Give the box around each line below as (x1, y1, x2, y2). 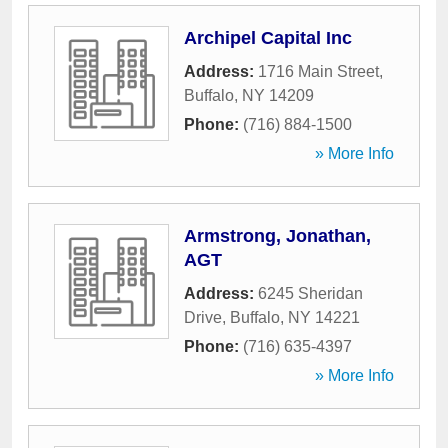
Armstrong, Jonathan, (184, 226, 371, 246)
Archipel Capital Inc (184, 28, 352, 48)
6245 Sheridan (258, 285, 363, 302)
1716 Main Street (258, 63, 379, 80)
